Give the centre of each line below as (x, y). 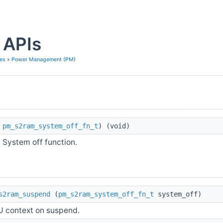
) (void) (114, 126)
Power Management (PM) (44, 60)
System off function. (40, 142)
